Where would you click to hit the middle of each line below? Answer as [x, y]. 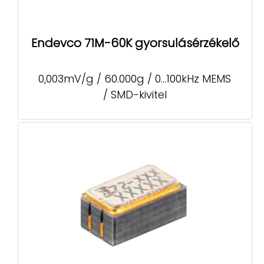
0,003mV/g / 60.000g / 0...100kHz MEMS [135, 78]
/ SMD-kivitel [135, 94]
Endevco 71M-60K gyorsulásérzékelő [135, 43]
